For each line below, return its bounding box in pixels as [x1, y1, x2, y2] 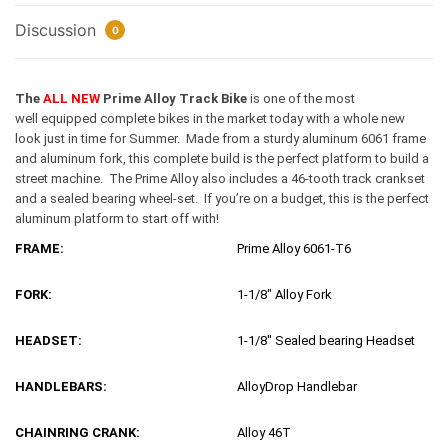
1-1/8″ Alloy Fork [237, 287, 332, 303]
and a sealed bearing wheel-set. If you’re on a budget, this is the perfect [15, 191, 429, 207]
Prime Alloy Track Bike [100, 91, 247, 107]
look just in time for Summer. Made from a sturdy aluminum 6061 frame [15, 131, 426, 147]
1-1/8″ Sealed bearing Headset [237, 333, 415, 349]
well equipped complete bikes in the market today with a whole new [15, 111, 405, 127]
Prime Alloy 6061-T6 [237, 241, 351, 257]
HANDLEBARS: [15, 379, 107, 395]
